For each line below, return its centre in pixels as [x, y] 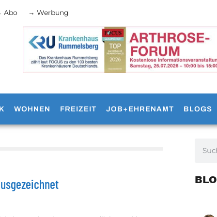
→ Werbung [48, 13]
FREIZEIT [78, 109]
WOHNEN [32, 109]
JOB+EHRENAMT [140, 109]
